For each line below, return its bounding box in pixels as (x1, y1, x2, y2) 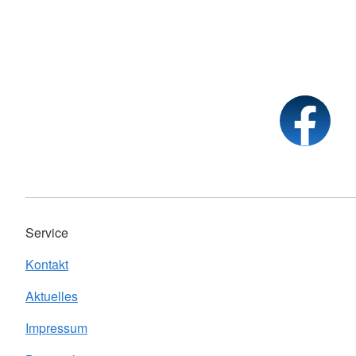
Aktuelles (25, 287, 78, 306)
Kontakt (25, 255, 68, 274)
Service (25, 223, 68, 242)
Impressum (25, 319, 87, 338)
